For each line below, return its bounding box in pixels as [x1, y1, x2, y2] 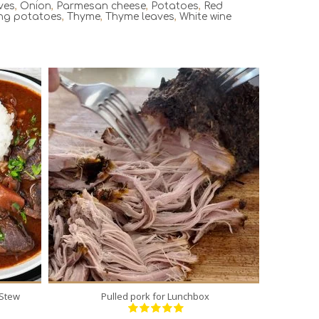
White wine [179, 11, 231, 23]
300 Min [165, 173, 206, 184]
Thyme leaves [105, 11, 174, 23]
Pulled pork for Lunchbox [101, 289, 210, 303]
